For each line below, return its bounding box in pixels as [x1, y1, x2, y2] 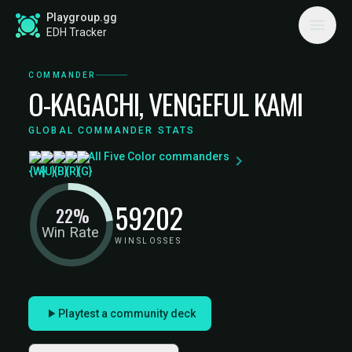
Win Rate [41, 224, 99, 241]
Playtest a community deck [58, 306, 196, 320]
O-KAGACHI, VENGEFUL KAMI [28, 82, 303, 124]
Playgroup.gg [46, 11, 117, 24]
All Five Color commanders [88, 149, 230, 163]
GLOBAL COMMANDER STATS [28, 125, 196, 136]
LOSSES [142, 236, 181, 245]
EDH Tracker [46, 26, 107, 38]
